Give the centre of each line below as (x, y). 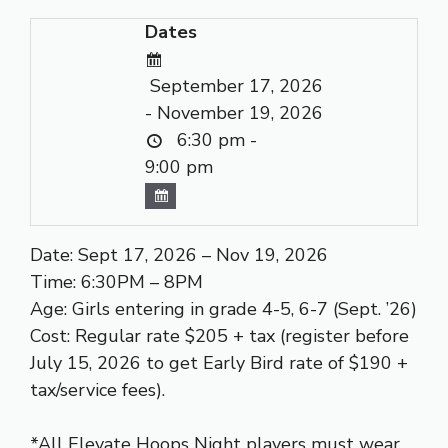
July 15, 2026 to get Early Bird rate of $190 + (219, 362)
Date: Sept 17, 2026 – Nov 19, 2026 (179, 254)
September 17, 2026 (234, 86)
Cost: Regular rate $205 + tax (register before (219, 335)
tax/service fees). (97, 389)
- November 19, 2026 (234, 113)
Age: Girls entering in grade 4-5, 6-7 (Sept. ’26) (223, 308)
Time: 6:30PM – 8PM (116, 281)
